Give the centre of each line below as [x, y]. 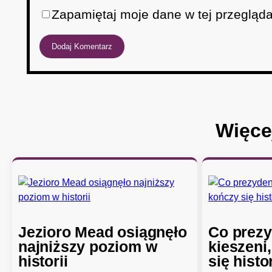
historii [43, 261]
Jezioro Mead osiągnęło [103, 232]
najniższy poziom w [88, 247]
